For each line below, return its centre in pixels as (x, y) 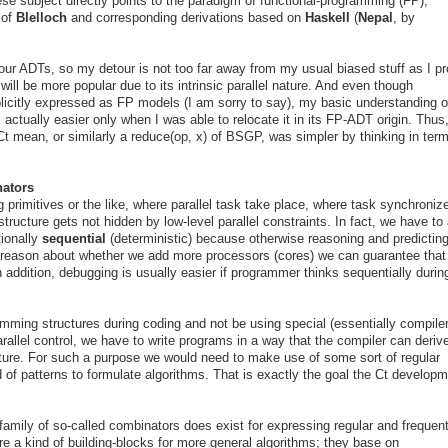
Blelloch (43, 17)
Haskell (329, 17)
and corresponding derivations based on (188, 17)
